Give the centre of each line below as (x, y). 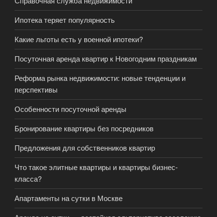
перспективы (36, 90)
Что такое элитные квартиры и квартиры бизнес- (96, 167)
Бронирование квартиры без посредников (84, 128)
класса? (28, 179)
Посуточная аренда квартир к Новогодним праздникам (106, 59)
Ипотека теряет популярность (65, 20)
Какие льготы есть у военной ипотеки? (79, 39)
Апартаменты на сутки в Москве (69, 198)
